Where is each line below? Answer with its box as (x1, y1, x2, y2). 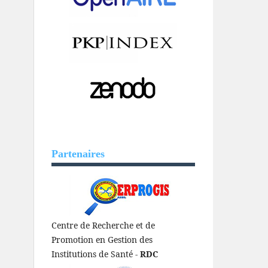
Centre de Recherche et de (51, 220, 155, 232)
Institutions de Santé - (51, 248, 140, 260)
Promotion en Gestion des (51, 234, 153, 246)
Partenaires (51, 148, 105, 160)
